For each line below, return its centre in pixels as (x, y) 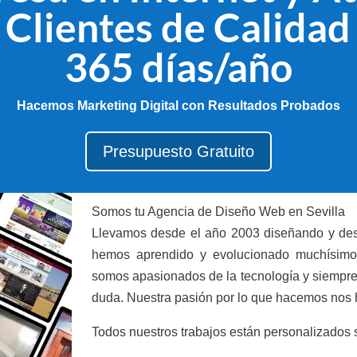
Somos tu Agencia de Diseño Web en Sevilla (218, 211)
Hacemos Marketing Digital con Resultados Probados (178, 105)
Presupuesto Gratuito (178, 152)
